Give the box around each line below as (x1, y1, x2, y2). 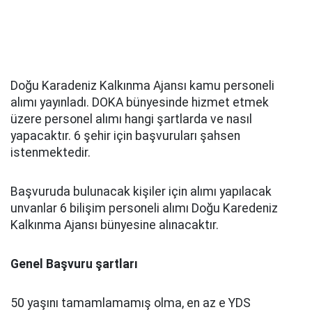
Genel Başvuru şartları (10, 257, 138, 271)
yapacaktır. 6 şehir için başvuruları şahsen (10, 129, 240, 143)
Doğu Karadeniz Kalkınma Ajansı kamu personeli (10, 79, 274, 93)
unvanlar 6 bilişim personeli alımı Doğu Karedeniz (10, 201, 278, 215)
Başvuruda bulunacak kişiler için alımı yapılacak (10, 185, 272, 198)
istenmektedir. (10, 146, 91, 159)
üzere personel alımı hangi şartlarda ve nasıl (10, 112, 252, 126)
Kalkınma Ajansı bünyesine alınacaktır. (10, 218, 219, 232)
